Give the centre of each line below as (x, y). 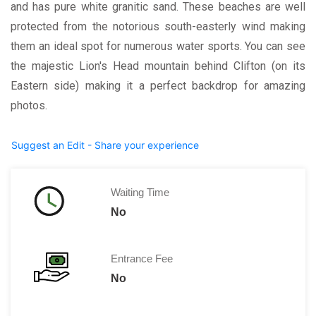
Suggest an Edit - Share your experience (105, 145)
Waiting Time (140, 192)
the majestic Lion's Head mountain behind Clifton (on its (158, 66)
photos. (29, 105)
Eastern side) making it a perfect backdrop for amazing (158, 85)
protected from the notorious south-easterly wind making (158, 26)
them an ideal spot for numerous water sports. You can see (158, 46)
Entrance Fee (141, 258)
